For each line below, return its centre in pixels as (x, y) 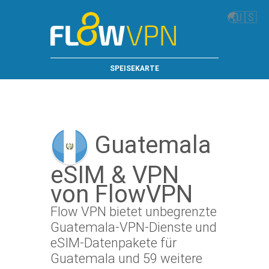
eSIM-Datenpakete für (113, 243)
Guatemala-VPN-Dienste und (134, 227)
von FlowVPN (122, 194)
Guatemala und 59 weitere (126, 258)
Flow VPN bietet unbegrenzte (134, 212)
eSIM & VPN (115, 175)
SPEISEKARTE (134, 68)
